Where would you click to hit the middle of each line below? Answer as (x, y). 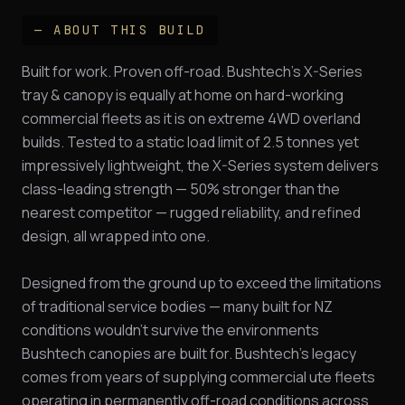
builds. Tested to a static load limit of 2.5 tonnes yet (190, 141)
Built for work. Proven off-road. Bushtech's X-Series (192, 71)
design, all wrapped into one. (116, 235)
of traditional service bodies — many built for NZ (177, 306)
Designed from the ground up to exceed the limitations (202, 283)
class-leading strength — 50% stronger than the (181, 188)
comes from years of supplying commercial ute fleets (198, 377)
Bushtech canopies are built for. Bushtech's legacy (189, 353)
